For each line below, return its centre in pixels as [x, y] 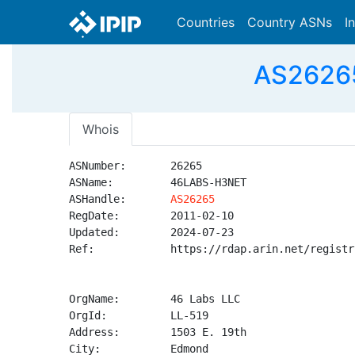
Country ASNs [290, 22]
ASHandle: [120, 199]
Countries [206, 22]
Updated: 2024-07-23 [151, 232]
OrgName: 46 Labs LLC [155, 299]
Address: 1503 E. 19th [158, 332]
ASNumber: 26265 [136, 166]
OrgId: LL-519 [139, 315]
